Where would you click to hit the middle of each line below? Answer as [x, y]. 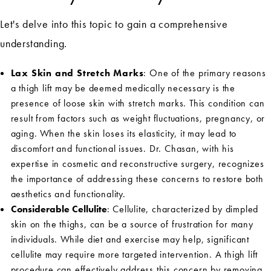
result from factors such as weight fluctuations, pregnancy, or [138, 119]
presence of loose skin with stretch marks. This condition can [138, 103]
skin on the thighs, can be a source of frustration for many [132, 224]
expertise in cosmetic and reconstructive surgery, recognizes [137, 164]
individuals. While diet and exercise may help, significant [130, 240]
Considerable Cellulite [59, 209]
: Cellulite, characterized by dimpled [183, 209]
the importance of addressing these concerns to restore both [137, 179]
